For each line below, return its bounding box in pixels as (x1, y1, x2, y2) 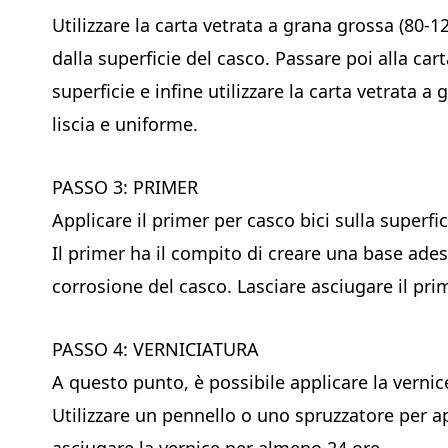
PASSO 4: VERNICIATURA (52, 336, 259, 361)
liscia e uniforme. (52, 111, 198, 136)
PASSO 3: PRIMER (52, 174, 198, 199)
